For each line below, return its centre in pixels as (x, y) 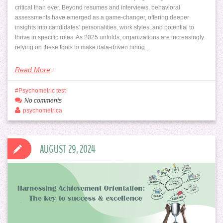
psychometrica (43, 110)
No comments (43, 100)
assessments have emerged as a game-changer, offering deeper (102, 17)
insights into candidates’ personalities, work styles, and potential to (105, 27)
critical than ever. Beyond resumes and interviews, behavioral (98, 7)
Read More (33, 69)
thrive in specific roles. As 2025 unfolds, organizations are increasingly (110, 37)
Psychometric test (42, 90)
